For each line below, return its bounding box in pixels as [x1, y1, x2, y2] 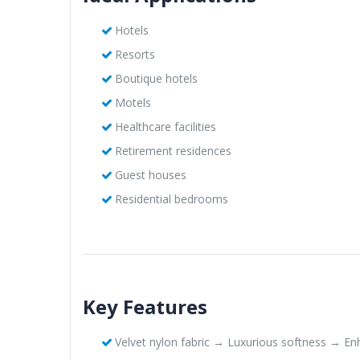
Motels [114, 94, 151, 110]
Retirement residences [114, 142, 231, 158]
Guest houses [114, 166, 186, 182]
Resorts [114, 46, 155, 62]
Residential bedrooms [114, 190, 228, 207]
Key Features [83, 292, 207, 320]
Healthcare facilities [114, 118, 216, 134]
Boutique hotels [114, 70, 198, 86]
